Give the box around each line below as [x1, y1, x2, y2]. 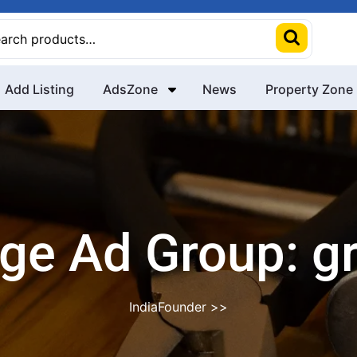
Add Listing [5, 81, 74, 97]
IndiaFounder [129, 299, 206, 315]
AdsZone [103, 81, 158, 97]
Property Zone [265, 81, 353, 97]
